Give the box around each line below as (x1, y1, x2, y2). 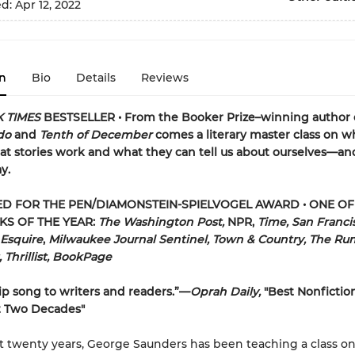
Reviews (140, 71, 189, 85)
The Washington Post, (97, 215, 224, 229)
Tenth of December (36, 128, 152, 142)
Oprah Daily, (189, 284, 261, 299)
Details (75, 71, 116, 85)
